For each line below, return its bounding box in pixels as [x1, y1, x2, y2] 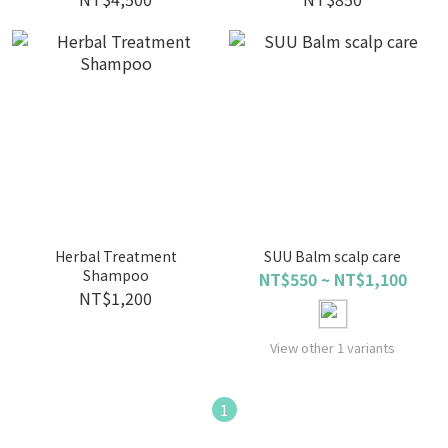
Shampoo [82, 265, 149, 285]
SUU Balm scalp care [264, 246, 401, 266]
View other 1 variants [270, 338, 395, 357]
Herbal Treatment [54, 246, 177, 266]
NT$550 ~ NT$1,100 [258, 267, 407, 291]
